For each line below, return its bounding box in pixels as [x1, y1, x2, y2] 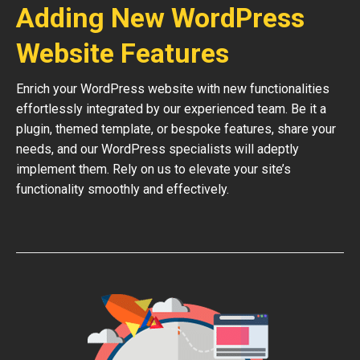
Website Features [16, 37, 229, 69]
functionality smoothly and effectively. [16, 182, 229, 197]
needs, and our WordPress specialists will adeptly [16, 141, 299, 157]
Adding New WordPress [16, 2, 305, 34]
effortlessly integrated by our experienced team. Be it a [16, 101, 326, 117]
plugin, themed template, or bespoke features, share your [16, 121, 336, 137]
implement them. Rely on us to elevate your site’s [16, 162, 291, 177]
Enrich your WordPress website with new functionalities [16, 81, 329, 96]
